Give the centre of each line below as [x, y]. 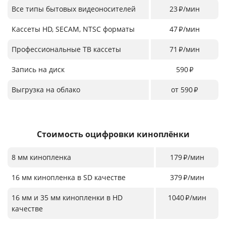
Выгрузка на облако [46, 89]
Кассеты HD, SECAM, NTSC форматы [73, 29]
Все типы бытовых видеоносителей [74, 9]
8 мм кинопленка [41, 157]
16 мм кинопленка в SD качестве [69, 177]
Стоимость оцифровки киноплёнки [113, 134]
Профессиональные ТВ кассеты [66, 49]
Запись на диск [38, 69]
